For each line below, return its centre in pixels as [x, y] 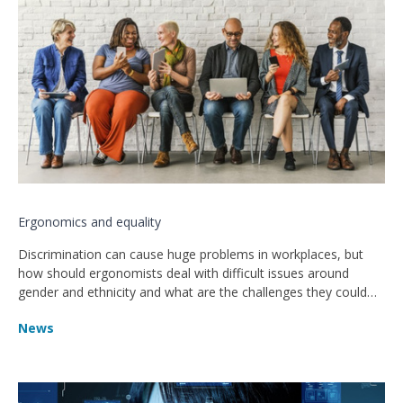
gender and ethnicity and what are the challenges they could [193, 291]
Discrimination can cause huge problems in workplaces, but [191, 254]
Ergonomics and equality [90, 221]
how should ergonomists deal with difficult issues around [184, 273]
